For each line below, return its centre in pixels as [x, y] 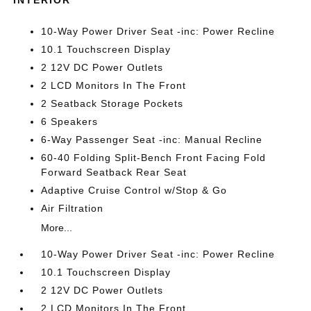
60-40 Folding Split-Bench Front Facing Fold [154, 158]
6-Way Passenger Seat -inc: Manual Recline [152, 140]
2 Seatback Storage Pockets [112, 103]
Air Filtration [73, 208]
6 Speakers [70, 121]
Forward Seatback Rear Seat [114, 172]
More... [57, 228]
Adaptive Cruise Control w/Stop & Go [134, 190]
